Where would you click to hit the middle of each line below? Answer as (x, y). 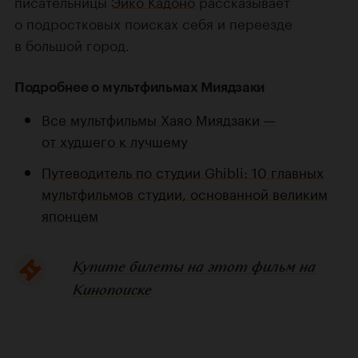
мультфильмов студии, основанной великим (185, 192)
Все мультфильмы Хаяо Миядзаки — (159, 118)
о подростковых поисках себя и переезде (153, 22)
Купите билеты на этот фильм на (194, 266)
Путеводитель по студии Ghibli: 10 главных (183, 171)
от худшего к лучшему (115, 139)
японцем (70, 214)
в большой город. (72, 44)
